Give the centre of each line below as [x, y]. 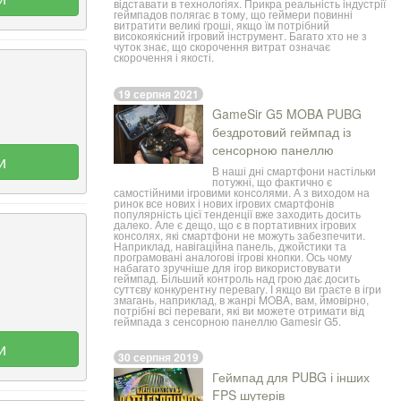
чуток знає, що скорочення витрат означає [222, 47]
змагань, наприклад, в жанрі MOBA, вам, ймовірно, [241, 299]
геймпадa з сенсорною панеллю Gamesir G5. [227, 320]
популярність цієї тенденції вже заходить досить [237, 213]
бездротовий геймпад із [282, 131]
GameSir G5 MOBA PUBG [287, 113]
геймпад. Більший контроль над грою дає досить [237, 277]
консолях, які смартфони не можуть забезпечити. [239, 235]
